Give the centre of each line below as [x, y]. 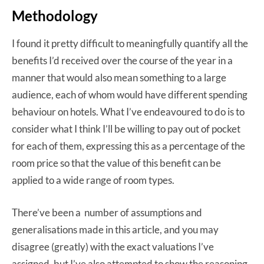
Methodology [55, 15]
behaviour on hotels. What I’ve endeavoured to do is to [128, 111]
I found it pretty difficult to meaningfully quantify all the [130, 43]
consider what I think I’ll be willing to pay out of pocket [126, 128]
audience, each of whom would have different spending [130, 94]
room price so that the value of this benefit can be [116, 163]
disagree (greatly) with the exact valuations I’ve [113, 246]
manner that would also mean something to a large [119, 77]
